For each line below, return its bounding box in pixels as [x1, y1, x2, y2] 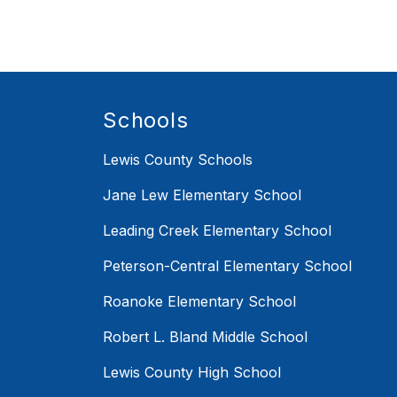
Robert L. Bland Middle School [103, 327, 307, 346]
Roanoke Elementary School [103, 292, 296, 310]
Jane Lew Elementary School [103, 185, 301, 204]
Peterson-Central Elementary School [103, 256, 352, 275]
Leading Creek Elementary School [103, 221, 331, 239]
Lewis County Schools [103, 150, 253, 168]
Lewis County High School [103, 362, 281, 381]
